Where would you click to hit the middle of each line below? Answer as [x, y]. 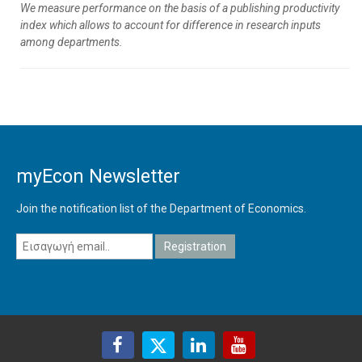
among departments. [72, 42]
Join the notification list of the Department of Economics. [161, 209]
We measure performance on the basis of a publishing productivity [180, 8]
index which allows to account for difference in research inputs [170, 25]
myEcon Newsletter [98, 177]
